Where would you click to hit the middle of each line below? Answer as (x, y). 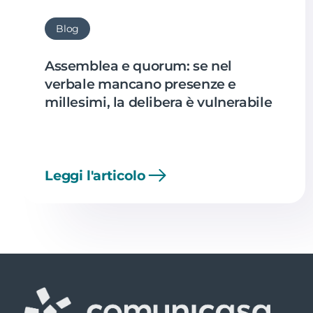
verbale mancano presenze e (141, 83)
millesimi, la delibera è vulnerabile (159, 102)
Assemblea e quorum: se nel (139, 65)
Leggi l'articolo (95, 175)
